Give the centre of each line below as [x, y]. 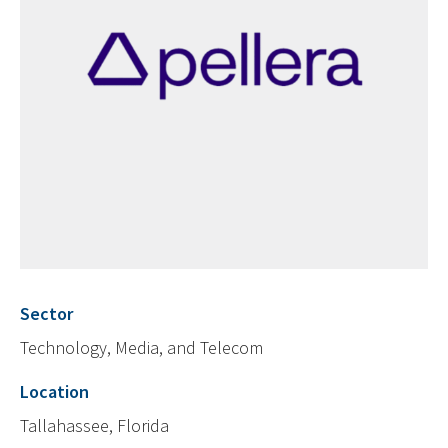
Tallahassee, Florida [94, 426]
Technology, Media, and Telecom [141, 348]
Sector [46, 314]
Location [54, 392]
